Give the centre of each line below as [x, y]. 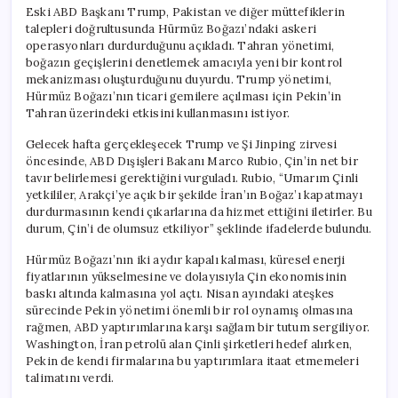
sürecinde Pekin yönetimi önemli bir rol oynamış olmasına [190, 310]
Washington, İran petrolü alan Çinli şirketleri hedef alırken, [189, 344]
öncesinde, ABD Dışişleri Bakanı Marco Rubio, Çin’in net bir [192, 161]
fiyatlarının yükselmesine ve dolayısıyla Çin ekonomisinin [187, 276]
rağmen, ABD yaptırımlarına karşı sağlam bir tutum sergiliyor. [198, 327]
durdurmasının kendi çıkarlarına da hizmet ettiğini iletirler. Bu [199, 211]
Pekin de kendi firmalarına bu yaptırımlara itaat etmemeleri [192, 361]
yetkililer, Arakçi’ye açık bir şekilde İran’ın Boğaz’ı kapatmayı [194, 195]
